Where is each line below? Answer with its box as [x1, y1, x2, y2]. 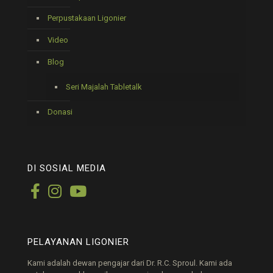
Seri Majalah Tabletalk [66, 82, 142, 92]
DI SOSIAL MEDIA [27, 163, 106, 174]
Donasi [48, 107, 73, 117]
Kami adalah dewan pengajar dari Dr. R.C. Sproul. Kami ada [27, 258, 232, 268]
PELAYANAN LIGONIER [27, 236, 129, 248]
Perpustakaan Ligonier [48, 13, 126, 23]
